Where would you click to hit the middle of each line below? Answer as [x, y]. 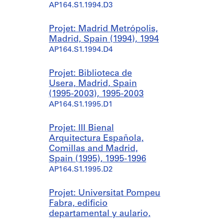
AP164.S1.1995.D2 [81, 170]
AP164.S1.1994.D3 [81, 6]
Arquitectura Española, [96, 139]
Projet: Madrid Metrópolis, [103, 29]
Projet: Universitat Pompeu [105, 193]
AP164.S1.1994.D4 [81, 50]
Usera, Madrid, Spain [93, 84]
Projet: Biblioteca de [90, 74]
